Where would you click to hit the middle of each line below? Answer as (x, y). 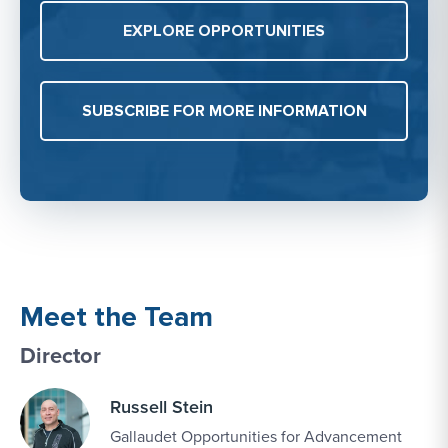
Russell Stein (161, 407)
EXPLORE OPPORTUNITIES (224, 31)
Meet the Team (116, 317)
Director (60, 355)
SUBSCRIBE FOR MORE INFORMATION (224, 111)
